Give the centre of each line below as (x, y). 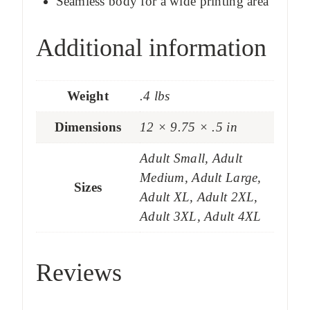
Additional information (151, 48)
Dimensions (88, 127)
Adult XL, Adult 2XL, (199, 197)
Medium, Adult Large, (201, 178)
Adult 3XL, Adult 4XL (201, 217)
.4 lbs (155, 96)
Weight (88, 96)
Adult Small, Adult (191, 158)
